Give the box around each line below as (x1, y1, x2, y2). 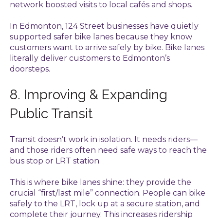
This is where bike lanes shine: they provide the (10, 178, 191, 187)
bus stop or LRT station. (10, 156, 101, 165)
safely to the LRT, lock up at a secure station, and (10, 199, 200, 209)
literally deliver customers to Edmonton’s (10, 54, 170, 63)
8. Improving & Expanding (10, 87, 167, 103)
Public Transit (10, 106, 92, 122)
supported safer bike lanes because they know (10, 32, 192, 41)
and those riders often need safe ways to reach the (10, 145, 207, 155)
